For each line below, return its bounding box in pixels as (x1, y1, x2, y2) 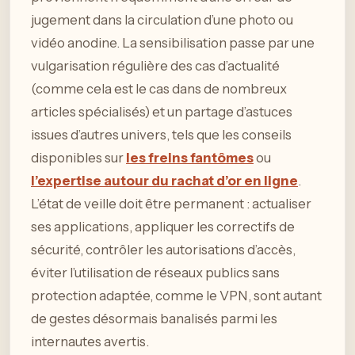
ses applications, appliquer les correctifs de (31, 218, 295, 235)
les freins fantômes (126, 149, 254, 166)
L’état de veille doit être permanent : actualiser (31, 195, 311, 212)
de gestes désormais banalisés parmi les (31, 310, 277, 326)
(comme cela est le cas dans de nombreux (31, 80, 287, 97)
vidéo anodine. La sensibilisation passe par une (31, 34, 315, 51)
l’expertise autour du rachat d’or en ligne (31, 172, 298, 189)
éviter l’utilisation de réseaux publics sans (31, 264, 280, 281)
